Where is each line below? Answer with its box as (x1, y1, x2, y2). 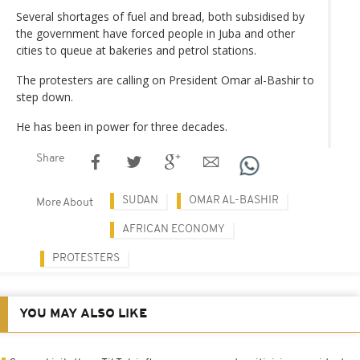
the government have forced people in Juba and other (16, 25, 295, 41)
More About (36, 196, 93, 209)
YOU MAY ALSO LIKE (19, 307, 147, 321)
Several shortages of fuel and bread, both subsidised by (16, 8, 305, 24)
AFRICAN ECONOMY (122, 223, 225, 235)
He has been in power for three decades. (16, 118, 227, 134)
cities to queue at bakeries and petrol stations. (16, 42, 256, 58)
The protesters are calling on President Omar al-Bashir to (16, 72, 314, 88)
